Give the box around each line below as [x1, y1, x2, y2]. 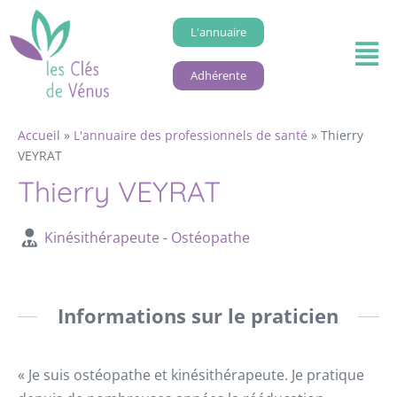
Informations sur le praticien [57, 302, 339, 331]
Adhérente [190, 66, 246, 83]
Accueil [18, 127, 60, 144]
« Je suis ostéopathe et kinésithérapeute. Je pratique [18, 365, 364, 385]
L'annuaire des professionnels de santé [74, 127, 307, 144]
